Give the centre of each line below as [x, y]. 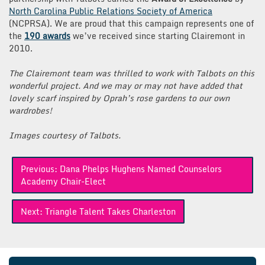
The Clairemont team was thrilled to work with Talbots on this [132, 73]
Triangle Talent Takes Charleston [110, 211]
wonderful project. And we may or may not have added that [126, 85]
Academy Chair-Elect [63, 181]
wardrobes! [30, 110]
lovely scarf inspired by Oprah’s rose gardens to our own [119, 98]
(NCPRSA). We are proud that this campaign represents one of [131, 23]
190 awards [47, 35]
